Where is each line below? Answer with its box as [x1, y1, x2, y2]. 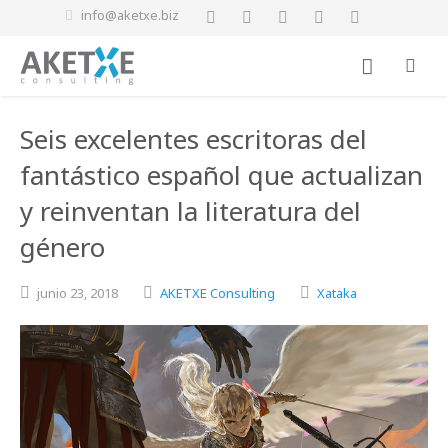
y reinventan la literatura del [20, 193, 361, 229]
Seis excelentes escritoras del [20, 121, 367, 157]
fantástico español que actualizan [20, 157, 423, 193]
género [20, 229, 105, 265]
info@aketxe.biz [81, 6, 179, 24]
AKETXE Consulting [160, 284, 275, 302]
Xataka [317, 284, 357, 302]
